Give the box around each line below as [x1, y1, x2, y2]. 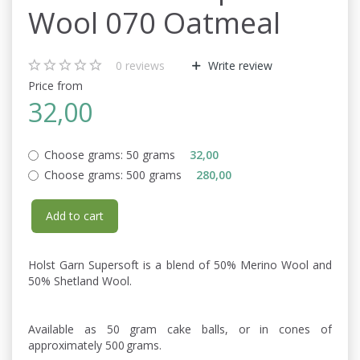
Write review [205, 58, 272, 74]
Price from [28, 78, 83, 94]
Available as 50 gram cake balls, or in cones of [28, 321, 332, 337]
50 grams [123, 147, 178, 163]
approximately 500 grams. [28, 337, 162, 354]
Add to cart [46, 208, 104, 224]
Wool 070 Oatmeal [28, 2, 280, 43]
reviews [122, 58, 165, 74]
